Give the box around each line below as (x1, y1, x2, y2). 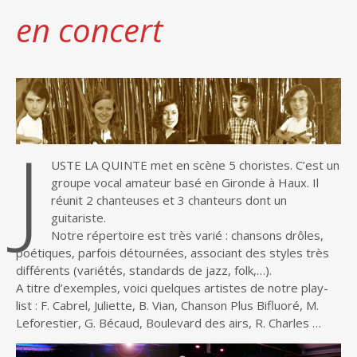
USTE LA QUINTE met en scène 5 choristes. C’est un (50, 157, 339, 174)
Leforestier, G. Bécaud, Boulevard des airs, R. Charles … (16, 315, 321, 331)
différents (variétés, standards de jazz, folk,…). (16, 262, 272, 279)
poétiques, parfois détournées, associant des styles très (16, 245, 329, 261)
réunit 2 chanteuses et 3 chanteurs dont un (50, 192, 287, 209)
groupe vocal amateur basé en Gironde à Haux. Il (50, 175, 319, 191)
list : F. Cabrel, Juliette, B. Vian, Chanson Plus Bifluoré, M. (16, 297, 319, 314)
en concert (16, 8, 163, 52)
